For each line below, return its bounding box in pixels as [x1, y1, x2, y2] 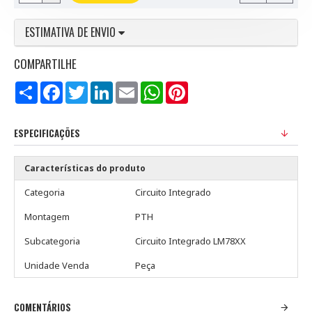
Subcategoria [24, 235, 80, 247]
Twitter [88, 80, 121, 93]
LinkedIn [113, 80, 151, 93]
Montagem [24, 210, 70, 223]
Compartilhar [38, 80, 97, 93]
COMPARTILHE [14, 55, 77, 72]
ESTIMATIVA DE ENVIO [25, 24, 118, 40]
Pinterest [188, 80, 230, 93]
